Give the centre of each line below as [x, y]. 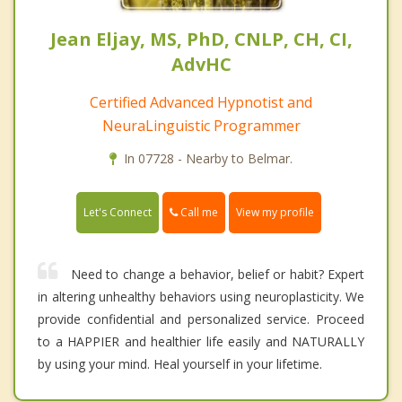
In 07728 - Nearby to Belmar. [208, 159]
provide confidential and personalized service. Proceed [201, 319]
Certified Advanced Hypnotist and [201, 103]
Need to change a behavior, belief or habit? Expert [218, 275]
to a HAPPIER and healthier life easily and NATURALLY [201, 342]
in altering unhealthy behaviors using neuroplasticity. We [201, 297]
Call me [198, 213]
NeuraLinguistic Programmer [201, 126]
